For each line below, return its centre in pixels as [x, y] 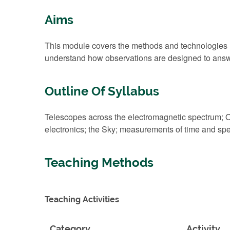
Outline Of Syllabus [102, 91]
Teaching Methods [99, 162]
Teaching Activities [82, 199]
